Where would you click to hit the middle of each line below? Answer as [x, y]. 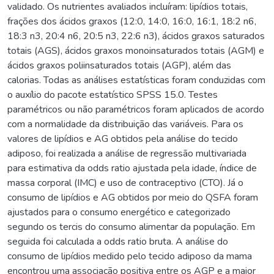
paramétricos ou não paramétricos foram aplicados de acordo [136, 109]
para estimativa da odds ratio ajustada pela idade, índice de [132, 168]
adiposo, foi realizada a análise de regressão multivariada [127, 153]
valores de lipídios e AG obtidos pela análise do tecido [123, 139]
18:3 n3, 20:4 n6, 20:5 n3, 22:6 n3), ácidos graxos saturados [136, 36]
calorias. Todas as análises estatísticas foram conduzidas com [136, 80]
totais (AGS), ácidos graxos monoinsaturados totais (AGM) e [136, 50]
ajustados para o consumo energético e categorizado [119, 212]
